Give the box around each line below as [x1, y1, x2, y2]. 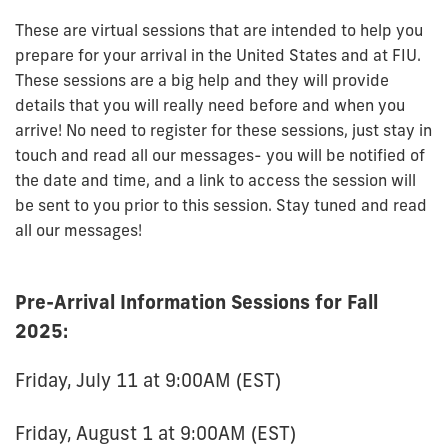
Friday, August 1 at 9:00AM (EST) [15, 421, 296, 445]
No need [62, 119, 127, 140]
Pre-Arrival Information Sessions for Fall [15, 289, 378, 314]
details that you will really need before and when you [15, 94, 405, 115]
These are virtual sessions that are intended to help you [15, 19, 423, 40]
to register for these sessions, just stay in [131, 119, 432, 140]
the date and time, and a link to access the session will [15, 169, 416, 190]
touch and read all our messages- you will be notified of [15, 144, 425, 165]
